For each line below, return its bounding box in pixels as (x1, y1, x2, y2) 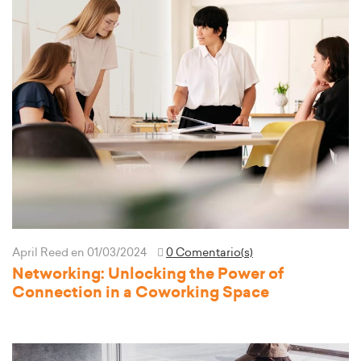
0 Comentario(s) (166, 247, 253, 259)
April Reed (12, 247, 71, 259)
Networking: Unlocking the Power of (12, 267, 284, 282)
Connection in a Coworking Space (12, 285, 269, 301)
